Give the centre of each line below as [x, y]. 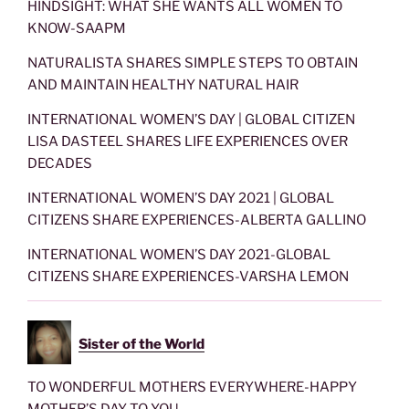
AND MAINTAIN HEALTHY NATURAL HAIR [163, 84]
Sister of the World [142, 344]
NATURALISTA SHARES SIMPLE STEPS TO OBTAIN [193, 63]
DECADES [60, 163]
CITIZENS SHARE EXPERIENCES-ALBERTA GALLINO [197, 220]
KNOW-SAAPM [77, 28]
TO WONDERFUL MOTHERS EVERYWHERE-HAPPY [192, 387]
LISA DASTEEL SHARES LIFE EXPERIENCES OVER [188, 141]
